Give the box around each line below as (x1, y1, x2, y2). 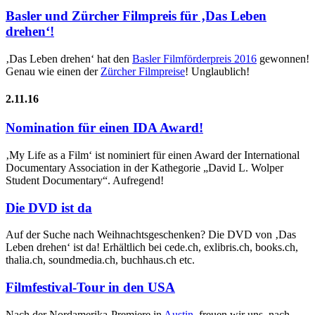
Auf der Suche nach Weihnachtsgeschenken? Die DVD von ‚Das (6, 229, 296, 241)
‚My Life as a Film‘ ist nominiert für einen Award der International (6, 149, 300, 161)
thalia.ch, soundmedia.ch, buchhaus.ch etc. (6, 254, 195, 266)
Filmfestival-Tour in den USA (6, 280, 175, 295)
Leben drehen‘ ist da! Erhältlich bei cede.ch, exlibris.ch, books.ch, (6, 241, 298, 254)
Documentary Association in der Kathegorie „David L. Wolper (6, 162, 283, 174)
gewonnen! (257, 52, 309, 65)
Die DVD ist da (6, 200, 92, 215)
